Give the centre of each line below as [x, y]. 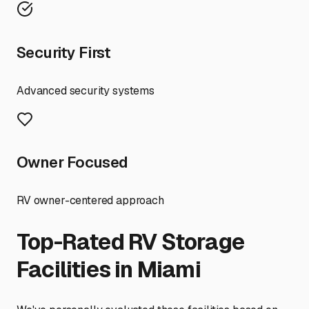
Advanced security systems [86, 90]
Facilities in [77, 269]
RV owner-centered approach [90, 201]
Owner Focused [72, 162]
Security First [64, 52]
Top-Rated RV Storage [131, 241]
